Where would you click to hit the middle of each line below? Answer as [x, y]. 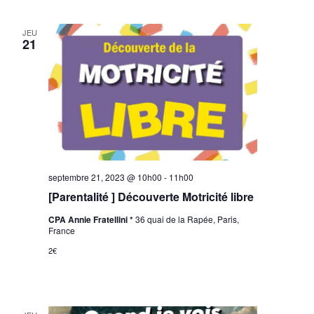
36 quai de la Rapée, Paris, [187, 219]
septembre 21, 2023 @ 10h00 [105, 177]
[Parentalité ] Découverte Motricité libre [151, 196]
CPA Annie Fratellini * [92, 219]
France [62, 230]
